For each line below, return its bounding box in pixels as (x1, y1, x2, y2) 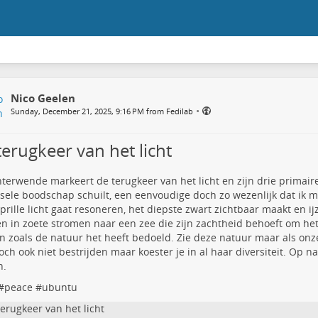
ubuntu (41, 280, 77, 294)
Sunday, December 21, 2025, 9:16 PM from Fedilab (10, 106, 193, 116)
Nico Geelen (10, 91, 75, 105)
